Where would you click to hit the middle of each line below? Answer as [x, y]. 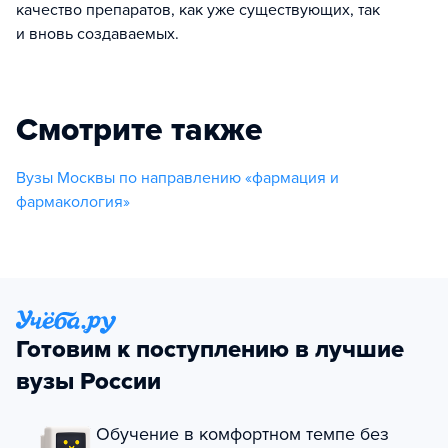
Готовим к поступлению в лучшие [210, 349]
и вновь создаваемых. [97, 33]
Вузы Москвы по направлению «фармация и [177, 177]
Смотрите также [139, 129]
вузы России [88, 381]
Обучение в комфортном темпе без [242, 434]
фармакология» [73, 201]
